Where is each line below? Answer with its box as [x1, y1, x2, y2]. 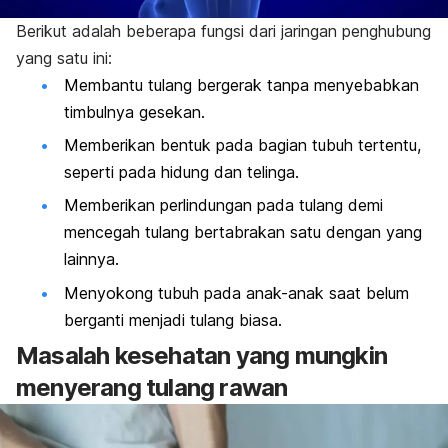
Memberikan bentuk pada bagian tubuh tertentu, [64, 135, 421, 156]
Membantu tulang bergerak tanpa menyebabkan [64, 74, 419, 95]
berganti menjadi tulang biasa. [64, 309, 282, 330]
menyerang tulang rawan [16, 373, 288, 403]
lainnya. [64, 249, 119, 270]
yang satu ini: [16, 47, 112, 68]
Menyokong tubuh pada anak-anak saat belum [64, 282, 409, 303]
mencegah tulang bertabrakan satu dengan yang [64, 222, 422, 243]
